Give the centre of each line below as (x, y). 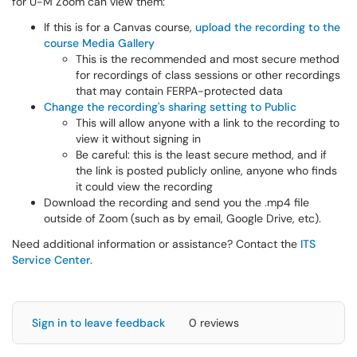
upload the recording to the (268, 27)
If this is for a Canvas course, (120, 27)
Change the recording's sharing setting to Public (170, 107)
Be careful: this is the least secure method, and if (201, 155)
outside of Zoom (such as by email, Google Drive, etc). (182, 218)
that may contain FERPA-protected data (179, 91)
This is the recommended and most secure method (208, 59)
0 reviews (214, 323)
